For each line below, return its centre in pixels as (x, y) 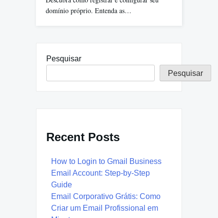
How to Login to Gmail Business (106, 161)
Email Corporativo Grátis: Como (106, 196)
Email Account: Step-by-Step (100, 173)
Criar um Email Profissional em (105, 208)
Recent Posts (83, 137)
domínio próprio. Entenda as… (89, 10)
